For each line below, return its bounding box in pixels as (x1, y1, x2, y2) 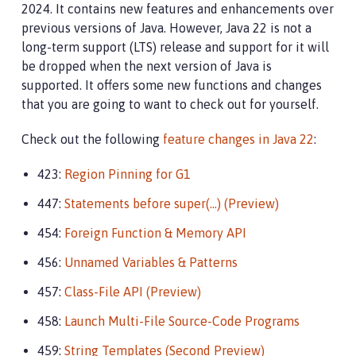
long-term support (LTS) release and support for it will (21, 40, 329, 54)
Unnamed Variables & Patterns (64, 255, 238, 269)
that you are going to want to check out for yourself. (21, 97, 319, 111)
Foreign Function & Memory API (64, 226, 246, 240)
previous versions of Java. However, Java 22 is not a (21, 21, 311, 35)
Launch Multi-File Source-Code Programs (64, 314, 300, 328)
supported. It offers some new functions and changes (21, 78, 322, 92)
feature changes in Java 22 (163, 132, 314, 146)
